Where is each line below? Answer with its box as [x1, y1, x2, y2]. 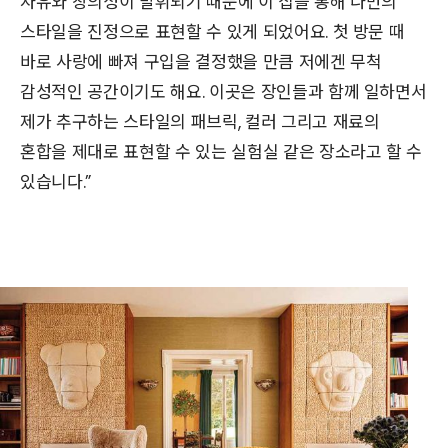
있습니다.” [20, 169, 91, 194]
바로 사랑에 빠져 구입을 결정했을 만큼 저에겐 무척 [20, 49, 382, 74]
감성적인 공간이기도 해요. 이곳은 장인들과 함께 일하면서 [20, 79, 427, 104]
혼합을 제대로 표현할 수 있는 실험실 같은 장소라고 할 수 [20, 139, 423, 164]
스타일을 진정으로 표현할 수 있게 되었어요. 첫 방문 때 [20, 19, 405, 44]
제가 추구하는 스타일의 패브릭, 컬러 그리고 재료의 [20, 109, 380, 134]
